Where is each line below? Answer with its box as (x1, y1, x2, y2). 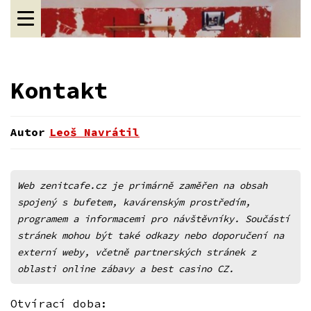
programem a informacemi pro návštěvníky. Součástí (17, 212, 289, 225)
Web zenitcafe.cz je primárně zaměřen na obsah (17, 178, 267, 192)
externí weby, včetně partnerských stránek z (17, 245, 256, 258)
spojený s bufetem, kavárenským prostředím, (17, 195, 251, 208)
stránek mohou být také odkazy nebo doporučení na (17, 228, 284, 242)
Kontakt (10, 75, 108, 105)
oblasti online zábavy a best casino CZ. (17, 262, 234, 275)
